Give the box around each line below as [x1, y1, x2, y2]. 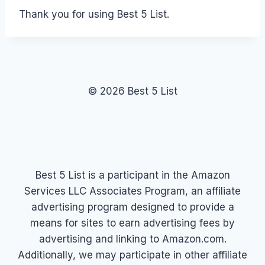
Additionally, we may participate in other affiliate [18, 249, 247, 261]
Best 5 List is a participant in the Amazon [35, 169, 230, 181]
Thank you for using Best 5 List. [19, 8, 169, 20]
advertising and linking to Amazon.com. [38, 233, 227, 245]
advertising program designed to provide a [31, 201, 234, 213]
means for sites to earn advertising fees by [30, 217, 235, 229]
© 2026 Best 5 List [88, 85, 177, 97]
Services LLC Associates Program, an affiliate [24, 185, 241, 197]
